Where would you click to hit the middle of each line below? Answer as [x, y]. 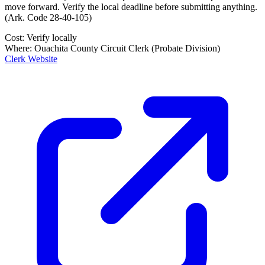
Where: [20, 48]
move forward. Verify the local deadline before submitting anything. [131, 7]
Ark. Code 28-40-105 [48, 17]
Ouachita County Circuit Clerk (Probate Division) [127, 48]
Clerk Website [31, 59]
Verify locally [52, 37]
